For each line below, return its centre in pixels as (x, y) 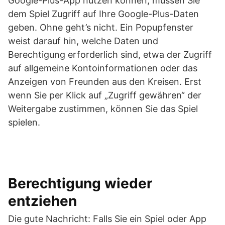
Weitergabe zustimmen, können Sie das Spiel (103, 109)
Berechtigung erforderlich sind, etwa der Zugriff (110, 54)
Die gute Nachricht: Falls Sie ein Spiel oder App (107, 219)
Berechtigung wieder (80, 183)
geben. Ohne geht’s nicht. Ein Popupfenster (101, 27)
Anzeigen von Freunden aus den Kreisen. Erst (105, 82)
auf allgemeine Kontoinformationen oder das (103, 68)
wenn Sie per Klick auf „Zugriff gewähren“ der (105, 95)
